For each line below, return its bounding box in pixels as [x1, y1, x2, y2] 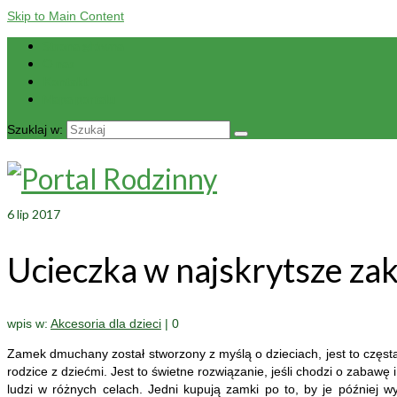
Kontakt [43, 74, 89, 89]
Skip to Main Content [7, 9, 124, 23]
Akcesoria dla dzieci [51, 316, 161, 331]
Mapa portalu [43, 91, 115, 106]
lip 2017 [14, 206, 60, 222]
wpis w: [7, 316, 51, 331]
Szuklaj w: [7, 122, 63, 136]
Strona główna [43, 38, 124, 53]
